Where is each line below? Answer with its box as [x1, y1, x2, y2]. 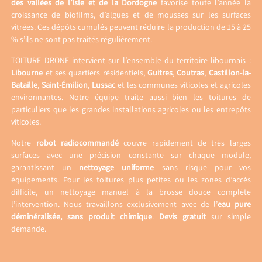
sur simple [205, 211, 251, 223]
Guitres [147, 67, 173, 80]
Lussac [91, 80, 115, 92]
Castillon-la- [208, 67, 251, 80]
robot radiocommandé [36, 137, 119, 150]
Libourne [11, 67, 43, 80]
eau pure [217, 199, 251, 211]
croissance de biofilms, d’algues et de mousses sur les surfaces [11, 9, 251, 22]
